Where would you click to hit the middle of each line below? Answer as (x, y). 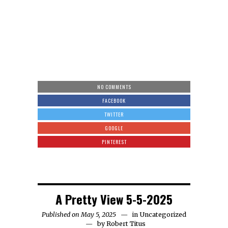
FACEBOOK (114, 101)
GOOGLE (114, 128)
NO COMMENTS (114, 87)
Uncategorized (163, 215)
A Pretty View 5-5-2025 (114, 199)
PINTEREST (114, 142)
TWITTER (114, 114)
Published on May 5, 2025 (79, 215)
